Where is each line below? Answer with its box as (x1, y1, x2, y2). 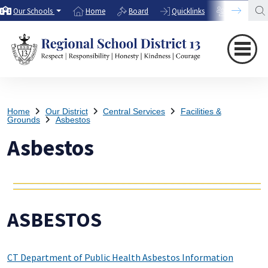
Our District (45, 106, 88, 116)
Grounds (7, 115, 40, 124)
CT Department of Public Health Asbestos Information (7, 251, 233, 264)
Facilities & (180, 106, 221, 116)
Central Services (103, 106, 165, 116)
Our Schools (13, 6, 53, 16)
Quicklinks (172, 6, 205, 16)
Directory (230, 6, 260, 16)
